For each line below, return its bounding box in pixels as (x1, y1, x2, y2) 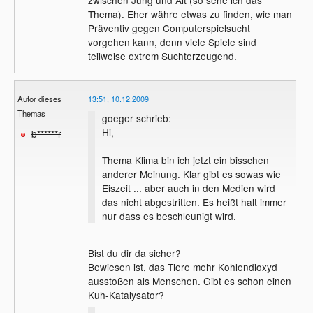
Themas (17, 107, 46, 119)
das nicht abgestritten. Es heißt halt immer (101, 194, 286, 209)
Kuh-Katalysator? (87, 288, 164, 303)
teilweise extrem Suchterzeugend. (87, 48, 237, 63)
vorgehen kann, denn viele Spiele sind (87, 34, 256, 49)
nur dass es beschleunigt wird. (101, 208, 236, 223)
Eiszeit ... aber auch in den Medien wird (101, 180, 275, 195)
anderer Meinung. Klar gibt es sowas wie (101, 166, 281, 181)
